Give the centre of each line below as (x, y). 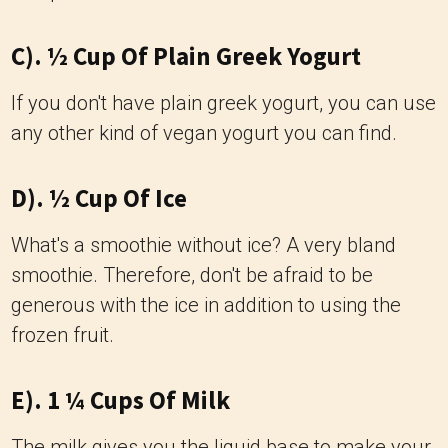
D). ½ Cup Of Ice (99, 198)
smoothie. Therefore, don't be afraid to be (192, 275)
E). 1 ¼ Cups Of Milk (120, 400)
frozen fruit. (62, 335)
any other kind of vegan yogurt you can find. (204, 133)
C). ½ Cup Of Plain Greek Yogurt (186, 56)
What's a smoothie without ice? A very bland (203, 245)
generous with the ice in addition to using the (206, 305)
